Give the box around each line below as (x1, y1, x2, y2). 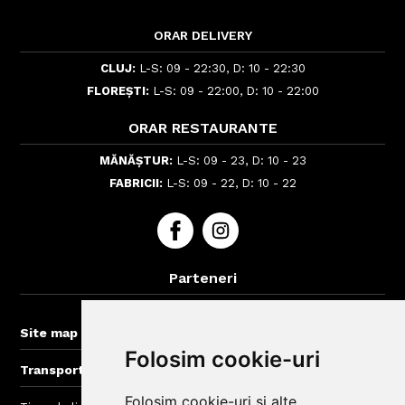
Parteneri (168, 269, 237, 287)
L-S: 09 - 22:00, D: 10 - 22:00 (148, 84, 319, 99)
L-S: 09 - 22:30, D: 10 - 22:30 (135, 61, 306, 76)
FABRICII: (108, 176, 163, 191)
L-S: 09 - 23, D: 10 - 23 (172, 154, 306, 168)
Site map (20, 325, 79, 341)
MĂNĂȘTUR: (99, 154, 173, 168)
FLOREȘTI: (86, 84, 149, 99)
